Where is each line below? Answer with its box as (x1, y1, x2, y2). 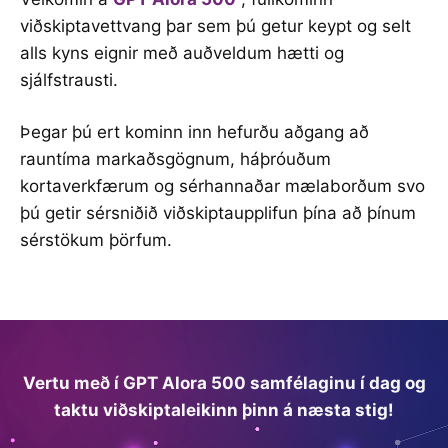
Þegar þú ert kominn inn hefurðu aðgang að (20, 122, 369, 142)
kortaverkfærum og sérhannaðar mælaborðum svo (20, 176, 425, 196)
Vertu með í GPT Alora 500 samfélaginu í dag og (22, 372, 426, 393)
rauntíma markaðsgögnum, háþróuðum (20, 149, 331, 169)
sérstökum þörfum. (20, 230, 172, 250)
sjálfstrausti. (20, 69, 118, 90)
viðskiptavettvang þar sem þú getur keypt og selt (20, 15, 411, 36)
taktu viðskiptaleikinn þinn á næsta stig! (54, 399, 394, 420)
